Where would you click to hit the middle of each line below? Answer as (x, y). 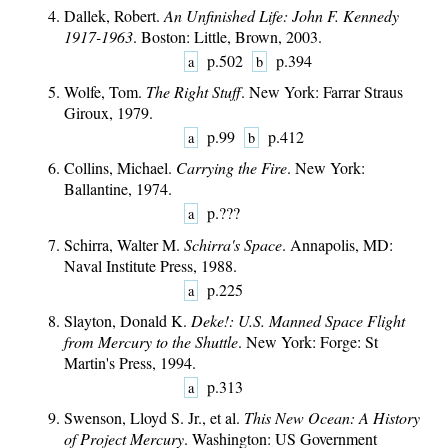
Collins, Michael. (120, 168)
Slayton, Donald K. (127, 320)
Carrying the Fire (231, 168)
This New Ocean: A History (332, 417)
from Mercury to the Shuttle (151, 341)
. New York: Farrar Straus (322, 92)
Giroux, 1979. (108, 113)
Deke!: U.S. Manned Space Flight (298, 320)
